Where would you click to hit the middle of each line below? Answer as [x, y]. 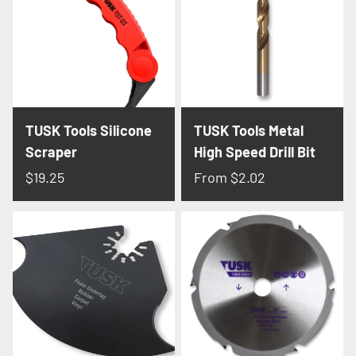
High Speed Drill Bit [255, 152]
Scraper [51, 152]
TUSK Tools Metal [249, 131]
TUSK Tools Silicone [89, 131]
